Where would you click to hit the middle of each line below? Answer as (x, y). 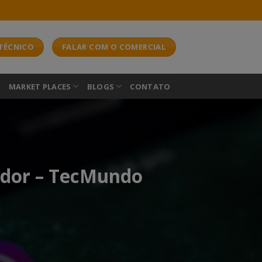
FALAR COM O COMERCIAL (114, 47)
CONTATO (150, 86)
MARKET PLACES (40, 86)
